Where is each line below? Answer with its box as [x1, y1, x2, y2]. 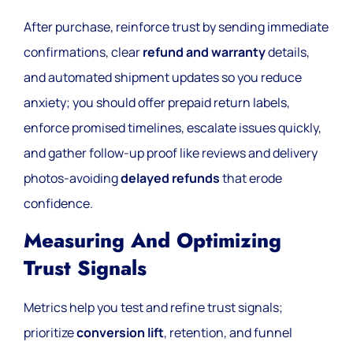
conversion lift [76, 324, 164, 342]
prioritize [24, 324, 76, 342]
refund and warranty [143, 43, 266, 61]
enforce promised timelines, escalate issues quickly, [24, 118, 321, 136]
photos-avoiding [24, 169, 121, 187]
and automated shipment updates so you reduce [24, 68, 302, 86]
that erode [220, 169, 282, 187]
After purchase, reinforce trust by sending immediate [24, 17, 329, 35]
